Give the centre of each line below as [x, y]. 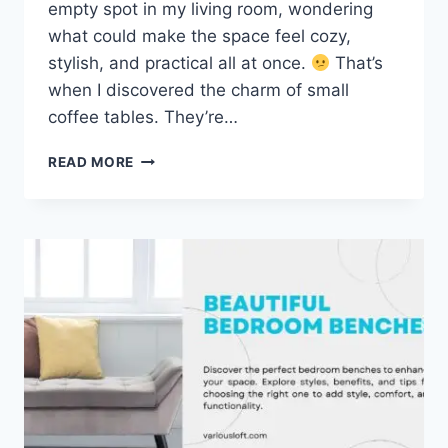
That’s [357, 63]
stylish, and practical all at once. [179, 63]
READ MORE [91, 162]
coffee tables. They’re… [143, 117]
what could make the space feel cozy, [199, 36]
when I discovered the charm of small [198, 90]
